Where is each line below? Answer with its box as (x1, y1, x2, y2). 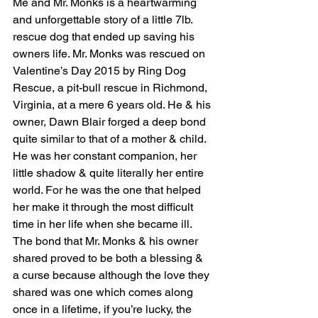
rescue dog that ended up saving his (13, 29, 197, 43)
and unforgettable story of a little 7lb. (13, 12, 195, 26)
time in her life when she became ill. (13, 216, 194, 231)
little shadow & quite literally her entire (13, 165, 207, 180)
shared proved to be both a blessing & (13, 251, 206, 265)
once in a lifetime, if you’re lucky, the (13, 302, 194, 316)
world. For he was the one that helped (13, 182, 204, 197)
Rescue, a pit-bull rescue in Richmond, (13, 80, 210, 94)
